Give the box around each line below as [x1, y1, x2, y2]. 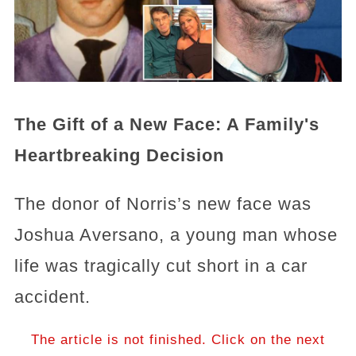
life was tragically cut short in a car [14, 255, 308, 276]
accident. [14, 286, 91, 307]
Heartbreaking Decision [14, 145, 224, 165]
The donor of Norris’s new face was [14, 193, 311, 214]
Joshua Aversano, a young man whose [14, 224, 338, 245]
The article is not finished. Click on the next [30, 331, 325, 347]
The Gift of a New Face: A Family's [14, 114, 319, 134]
